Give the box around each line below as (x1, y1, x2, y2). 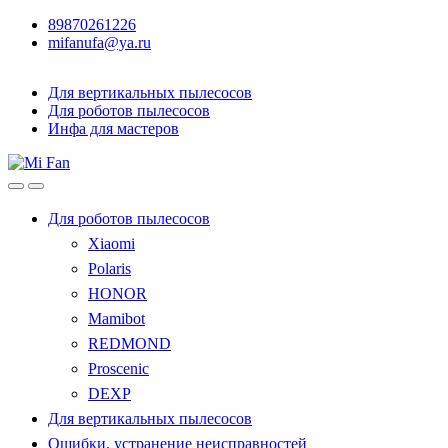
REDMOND (88, 335, 171, 352)
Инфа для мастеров (48, 120, 179, 137)
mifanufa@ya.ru (48, 34, 151, 51)
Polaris (88, 260, 131, 277)
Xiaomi (88, 235, 135, 252)
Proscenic (88, 360, 149, 377)
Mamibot (88, 310, 145, 327)
